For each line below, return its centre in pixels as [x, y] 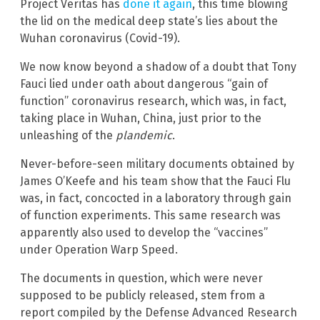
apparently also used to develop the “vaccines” [144, 232]
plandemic [144, 135]
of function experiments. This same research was [150, 215]
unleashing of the [68, 135]
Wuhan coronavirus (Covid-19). [100, 38]
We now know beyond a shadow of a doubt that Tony [158, 66]
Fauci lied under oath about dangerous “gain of [144, 84]
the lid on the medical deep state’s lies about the [149, 21]
